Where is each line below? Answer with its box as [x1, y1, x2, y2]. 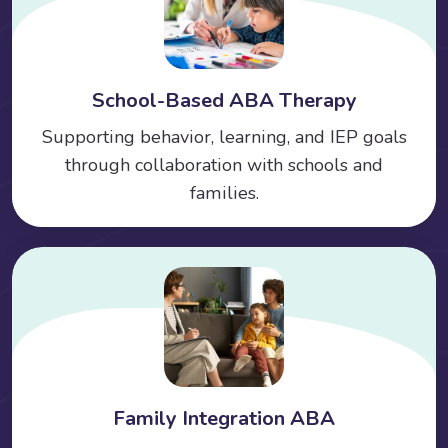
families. [189, 180, 259, 205]
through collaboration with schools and [65, 152, 383, 177]
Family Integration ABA [113, 404, 335, 432]
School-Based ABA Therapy [91, 86, 357, 114]
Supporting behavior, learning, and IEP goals [41, 124, 407, 149]
